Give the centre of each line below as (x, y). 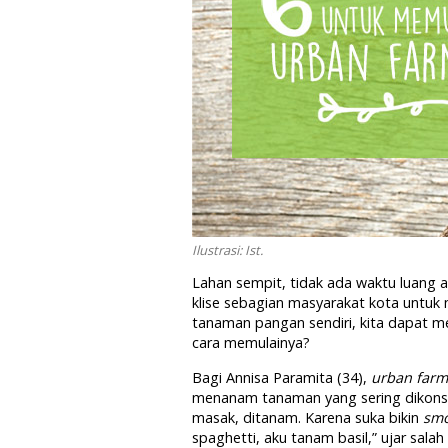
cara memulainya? (251, 342)
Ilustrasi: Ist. (227, 250)
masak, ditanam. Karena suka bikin (307, 417)
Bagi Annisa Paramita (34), (281, 377)
